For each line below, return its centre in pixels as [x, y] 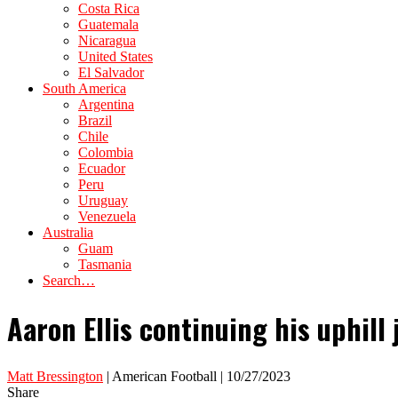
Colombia [106, 152]
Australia [68, 232]
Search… [69, 280]
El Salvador [111, 72]
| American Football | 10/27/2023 [197, 376]
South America [84, 88]
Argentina [106, 104]
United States [115, 56]
